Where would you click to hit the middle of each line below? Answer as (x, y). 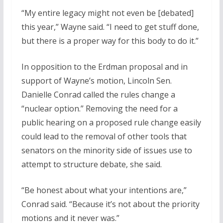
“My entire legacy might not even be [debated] (107, 13)
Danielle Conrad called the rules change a (98, 95)
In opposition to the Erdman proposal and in (104, 67)
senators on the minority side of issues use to (107, 151)
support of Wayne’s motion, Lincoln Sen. (96, 81)
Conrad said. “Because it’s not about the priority (110, 204)
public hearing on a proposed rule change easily (111, 123)
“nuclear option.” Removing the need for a (99, 109)
